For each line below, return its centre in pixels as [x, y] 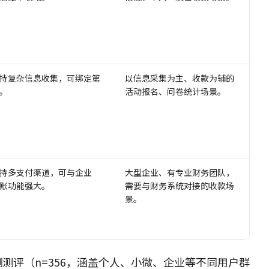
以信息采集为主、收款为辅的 [180, 78]
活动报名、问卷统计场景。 [175, 91]
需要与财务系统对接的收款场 [180, 185]
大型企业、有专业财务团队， [180, 172]
